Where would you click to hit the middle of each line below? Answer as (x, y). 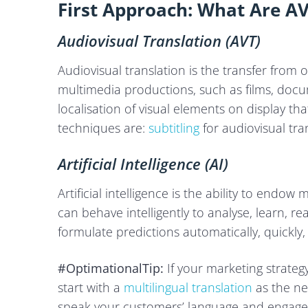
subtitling (174, 128)
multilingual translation (188, 287)
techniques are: (103, 128)
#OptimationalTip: (111, 268)
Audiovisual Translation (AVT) (159, 41)
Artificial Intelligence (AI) (143, 164)
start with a (91, 287)
